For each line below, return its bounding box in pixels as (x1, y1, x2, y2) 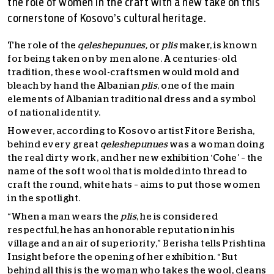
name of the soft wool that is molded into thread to (7, 167, 248, 176)
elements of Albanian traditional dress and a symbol (7, 95, 256, 104)
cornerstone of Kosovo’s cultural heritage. (7, 13, 206, 24)
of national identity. (7, 108, 102, 117)
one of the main (161, 81, 235, 91)
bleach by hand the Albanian (7, 81, 141, 91)
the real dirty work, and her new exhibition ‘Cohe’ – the (7, 154, 262, 163)
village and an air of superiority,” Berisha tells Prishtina (7, 239, 266, 248)
